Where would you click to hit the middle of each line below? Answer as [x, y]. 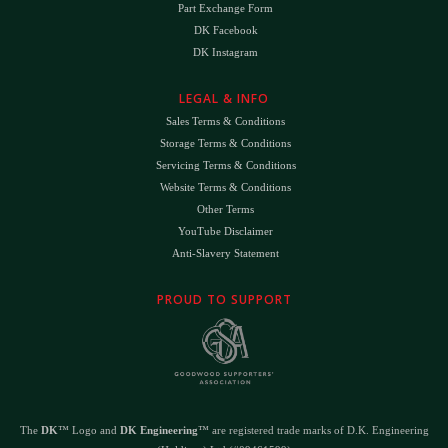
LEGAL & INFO [224, 99]
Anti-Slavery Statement [225, 253]
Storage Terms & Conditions [225, 143]
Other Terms [225, 209]
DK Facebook [225, 30]
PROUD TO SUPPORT [224, 300]
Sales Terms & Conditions [225, 121]
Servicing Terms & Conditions [225, 165]
